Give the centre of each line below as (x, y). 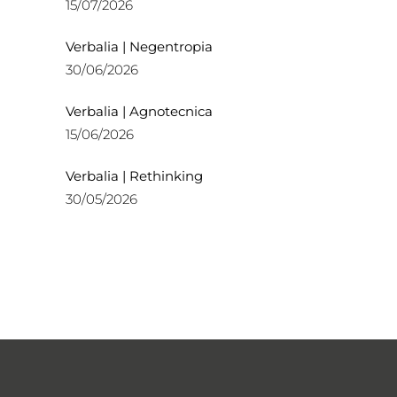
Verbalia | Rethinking (134, 176)
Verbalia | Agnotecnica (139, 111)
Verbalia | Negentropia (139, 47)
